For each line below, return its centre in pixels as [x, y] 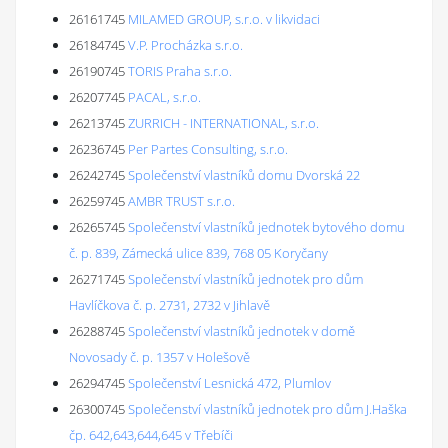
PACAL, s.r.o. [164, 97]
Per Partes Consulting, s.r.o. [208, 149]
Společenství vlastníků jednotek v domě [241, 331]
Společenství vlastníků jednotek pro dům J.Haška [267, 409]
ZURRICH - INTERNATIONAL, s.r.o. [223, 123]
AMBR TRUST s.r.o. [181, 201]
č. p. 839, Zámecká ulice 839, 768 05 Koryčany [198, 253]
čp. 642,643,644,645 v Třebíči [151, 435]
